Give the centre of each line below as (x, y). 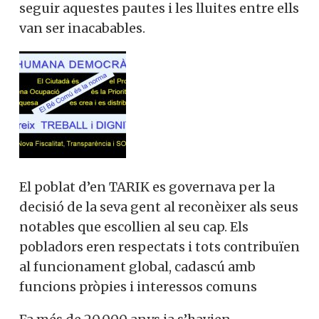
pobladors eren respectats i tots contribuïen (159, 247)
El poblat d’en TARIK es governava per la (147, 187)
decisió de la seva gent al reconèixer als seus (159, 207)
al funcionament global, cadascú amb (137, 267)
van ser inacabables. (82, 28)
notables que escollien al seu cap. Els (134, 227)
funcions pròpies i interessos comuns (138, 287)
